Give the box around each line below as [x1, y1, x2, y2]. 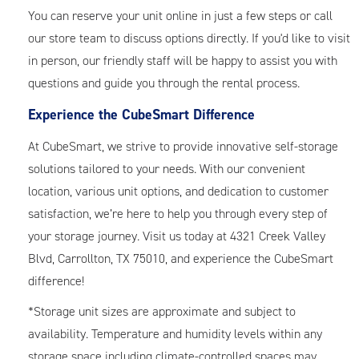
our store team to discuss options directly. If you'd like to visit [28, 30, 350, 46]
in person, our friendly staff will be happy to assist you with [28, 52, 337, 69]
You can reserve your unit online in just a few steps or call [28, 7, 333, 24]
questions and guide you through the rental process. [28, 75, 306, 91]
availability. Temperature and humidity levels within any [28, 325, 322, 342]
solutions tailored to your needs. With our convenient [28, 160, 305, 177]
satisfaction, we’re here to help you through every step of [28, 205, 328, 222]
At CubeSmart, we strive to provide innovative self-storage [28, 138, 338, 155]
